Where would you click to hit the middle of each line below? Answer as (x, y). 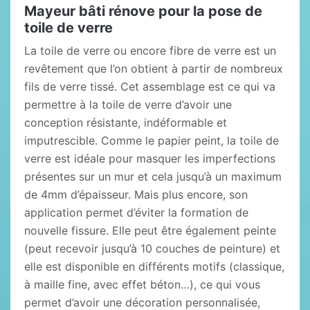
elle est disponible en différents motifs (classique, (154, 266)
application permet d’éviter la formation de (136, 212)
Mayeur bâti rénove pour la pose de (143, 11)
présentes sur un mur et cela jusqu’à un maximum (153, 176)
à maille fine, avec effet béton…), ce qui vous (142, 284)
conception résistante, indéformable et (126, 122)
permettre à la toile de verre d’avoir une (128, 104)
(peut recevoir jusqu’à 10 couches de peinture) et (152, 248)
